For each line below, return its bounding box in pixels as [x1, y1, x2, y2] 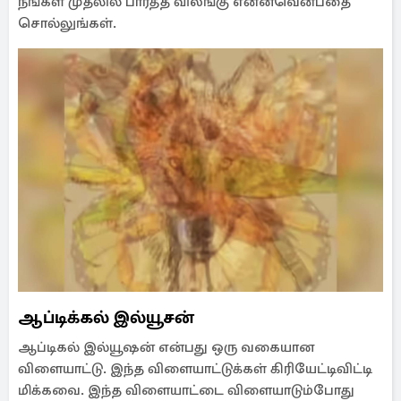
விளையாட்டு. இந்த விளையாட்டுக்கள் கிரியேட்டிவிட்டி [18, 360, 372, 378]
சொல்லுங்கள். [18, 14, 116, 32]
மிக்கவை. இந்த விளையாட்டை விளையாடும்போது [18, 381, 354, 399]
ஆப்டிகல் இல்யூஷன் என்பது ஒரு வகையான [18, 338, 314, 356]
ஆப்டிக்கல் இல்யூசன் [18, 306, 194, 328]
